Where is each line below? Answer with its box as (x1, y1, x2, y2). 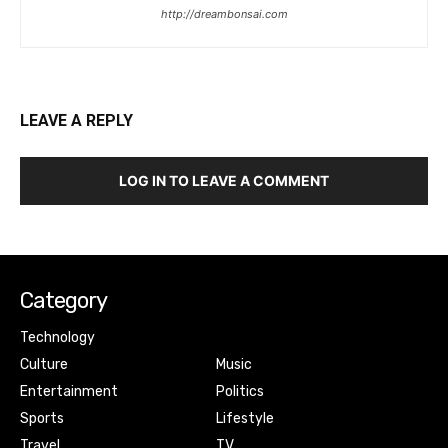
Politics (215, 382, 264, 400)
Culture (20, 355, 68, 373)
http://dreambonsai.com (160, 6, 288, 21)
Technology (20, 328, 95, 346)
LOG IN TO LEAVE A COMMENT (119, 171, 329, 189)
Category (20, 286, 107, 314)
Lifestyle (215, 409, 274, 427)
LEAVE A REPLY (20, 110, 133, 130)
